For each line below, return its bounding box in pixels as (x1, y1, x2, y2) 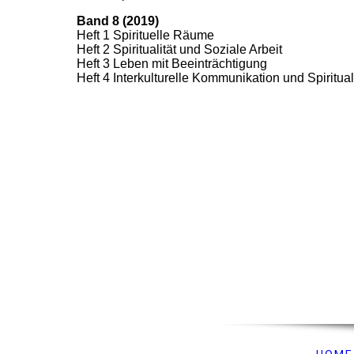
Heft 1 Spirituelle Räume (77, 28, 214, 43)
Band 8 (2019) (77, 14, 159, 28)
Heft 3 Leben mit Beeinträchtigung (77, 57, 267, 71)
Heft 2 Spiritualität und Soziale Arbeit (77, 43, 282, 57)
